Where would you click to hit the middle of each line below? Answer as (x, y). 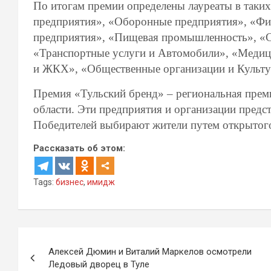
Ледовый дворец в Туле (99, 264)
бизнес (70, 182)
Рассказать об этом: (79, 148)
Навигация (64, 239)
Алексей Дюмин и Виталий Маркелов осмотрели (150, 252)
